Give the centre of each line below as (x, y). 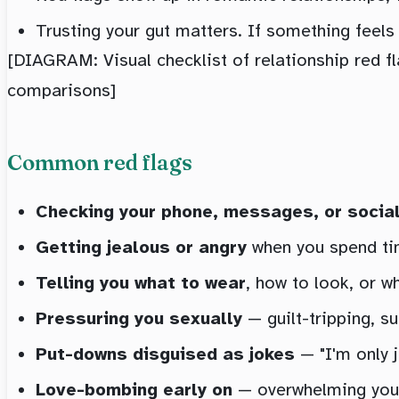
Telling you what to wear (141, 282)
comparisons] (61, 90)
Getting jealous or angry (141, 247)
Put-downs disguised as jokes (165, 354)
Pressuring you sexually (139, 318)
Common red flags (100, 162)
